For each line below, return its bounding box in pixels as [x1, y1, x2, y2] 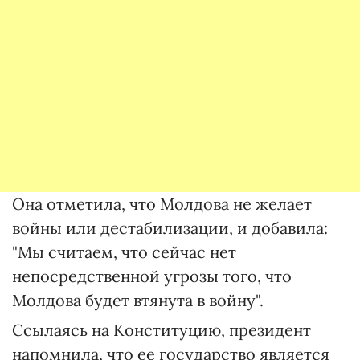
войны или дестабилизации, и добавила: [12, 218, 328, 239]
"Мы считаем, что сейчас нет [12, 242, 236, 263]
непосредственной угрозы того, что [12, 266, 292, 287]
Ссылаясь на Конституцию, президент [12, 320, 311, 341]
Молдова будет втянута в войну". [12, 290, 264, 311]
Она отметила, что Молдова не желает [12, 194, 312, 215]
